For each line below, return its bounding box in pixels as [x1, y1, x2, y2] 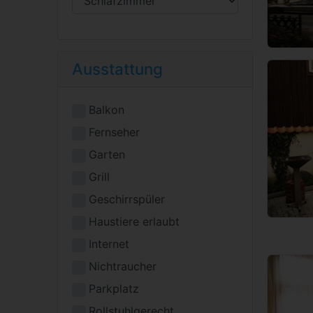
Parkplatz [89, 281, 139, 296]
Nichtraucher [89, 259, 156, 273]
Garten [89, 147, 125, 161]
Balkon [89, 102, 124, 117]
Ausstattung [72, 59, 163, 78]
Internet [89, 236, 129, 251]
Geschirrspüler [89, 191, 165, 206]
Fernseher [89, 124, 140, 139]
